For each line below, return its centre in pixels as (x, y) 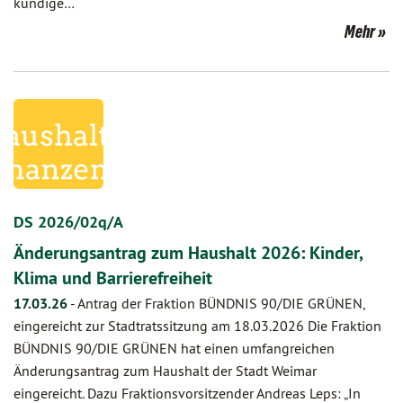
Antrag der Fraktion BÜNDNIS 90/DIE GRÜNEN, (221, 303)
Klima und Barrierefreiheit (113, 278)
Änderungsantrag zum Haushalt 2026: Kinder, (188, 253)
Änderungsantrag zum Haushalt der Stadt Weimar (165, 371)
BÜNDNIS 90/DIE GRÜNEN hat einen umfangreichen (174, 348)
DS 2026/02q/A (68, 222)
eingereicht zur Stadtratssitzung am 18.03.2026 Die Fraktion (197, 326)
